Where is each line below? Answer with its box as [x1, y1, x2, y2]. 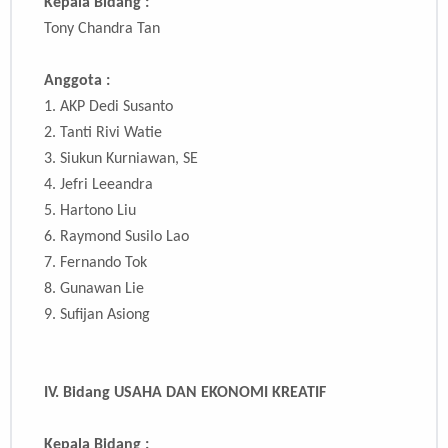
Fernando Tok [60, 255, 147, 272]
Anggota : [44, 73, 110, 90]
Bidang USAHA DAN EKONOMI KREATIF [63, 385, 326, 402]
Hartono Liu [60, 203, 136, 220]
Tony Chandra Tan [44, 21, 160, 38]
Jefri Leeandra [60, 177, 153, 194]
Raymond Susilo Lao [60, 229, 189, 246]
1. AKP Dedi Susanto [44, 99, 173, 116]
